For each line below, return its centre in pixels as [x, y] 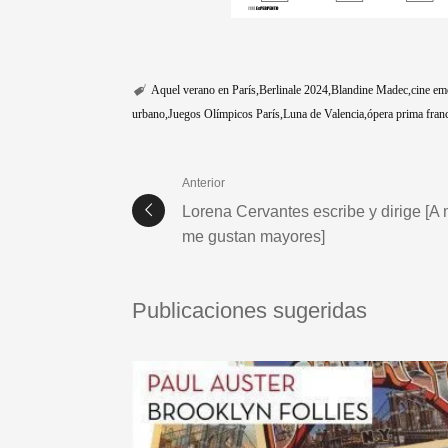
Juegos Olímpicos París [224, 113]
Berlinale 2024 [293, 89]
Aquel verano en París [203, 89]
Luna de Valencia [323, 113]
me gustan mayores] [253, 236]
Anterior [203, 182]
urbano [148, 113]
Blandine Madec [369, 89]
